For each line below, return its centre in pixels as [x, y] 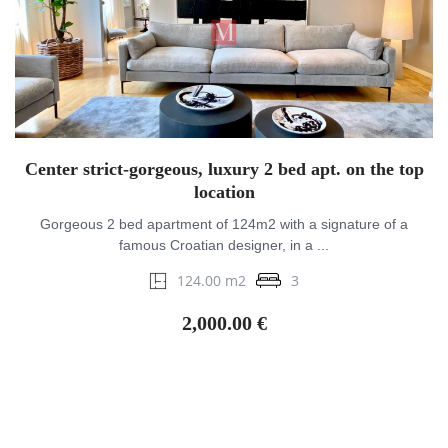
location [224, 192]
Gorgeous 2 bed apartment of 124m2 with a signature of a [224, 224]
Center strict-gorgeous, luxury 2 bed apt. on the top [224, 169]
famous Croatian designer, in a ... [224, 245]
